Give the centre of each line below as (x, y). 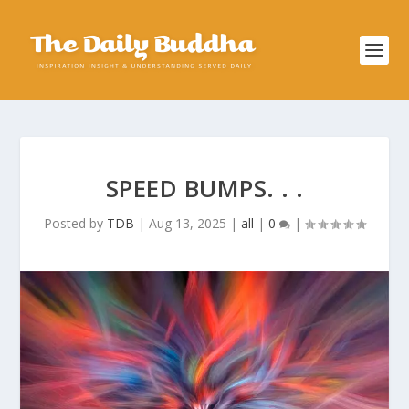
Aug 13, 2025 (188, 223)
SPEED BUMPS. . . (204, 188)
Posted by (75, 223)
